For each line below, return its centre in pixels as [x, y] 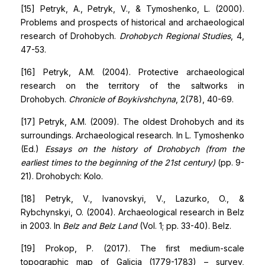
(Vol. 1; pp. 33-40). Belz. [184, 226]
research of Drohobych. [70, 36]
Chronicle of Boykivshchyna [122, 99]
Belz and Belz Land [100, 226]
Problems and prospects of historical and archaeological [132, 22]
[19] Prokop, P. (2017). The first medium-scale [132, 248]
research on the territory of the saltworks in [132, 85]
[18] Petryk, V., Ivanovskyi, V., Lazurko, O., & [132, 198]
